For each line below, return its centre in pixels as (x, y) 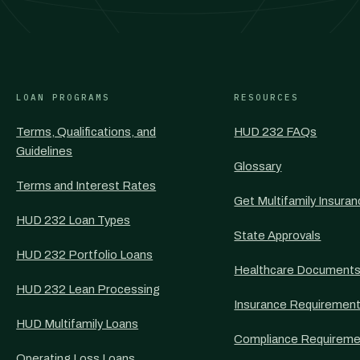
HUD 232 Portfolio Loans (85, 255)
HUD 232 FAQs (276, 132)
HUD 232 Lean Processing (88, 289)
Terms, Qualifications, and (86, 132)
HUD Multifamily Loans (78, 324)
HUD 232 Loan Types (74, 220)
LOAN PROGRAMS (63, 97)
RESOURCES (267, 97)
